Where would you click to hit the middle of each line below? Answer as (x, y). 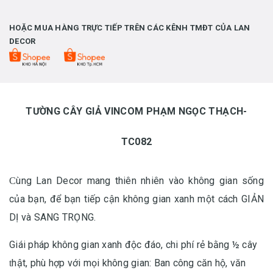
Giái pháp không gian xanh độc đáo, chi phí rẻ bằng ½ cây (133, 244)
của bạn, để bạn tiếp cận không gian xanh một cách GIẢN (136, 199)
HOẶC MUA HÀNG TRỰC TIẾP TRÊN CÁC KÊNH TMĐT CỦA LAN (130, 28)
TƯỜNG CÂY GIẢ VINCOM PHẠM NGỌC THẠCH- (136, 111)
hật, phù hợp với (46, 263)
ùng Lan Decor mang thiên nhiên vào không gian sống (140, 180)
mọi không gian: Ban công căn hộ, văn (165, 263)
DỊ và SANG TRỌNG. (53, 217)
